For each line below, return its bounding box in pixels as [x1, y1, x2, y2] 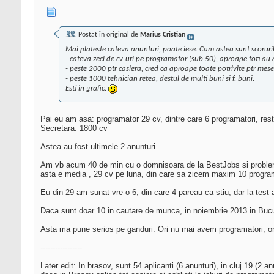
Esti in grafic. [65, 84, 108, 93]
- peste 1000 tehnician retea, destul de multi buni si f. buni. [65, 75, 254, 83]
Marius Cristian [140, 31, 185, 39]
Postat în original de [76, 31, 140, 39]
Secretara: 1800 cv [40, 124, 108, 133]
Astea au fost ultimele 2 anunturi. [40, 142, 158, 152]
